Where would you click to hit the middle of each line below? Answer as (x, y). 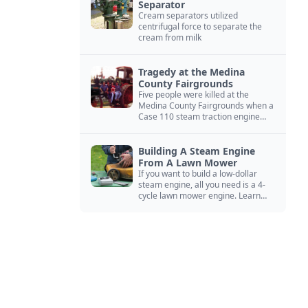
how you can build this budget (195, 207)
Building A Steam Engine (197, 151)
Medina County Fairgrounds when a (206, 106)
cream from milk (171, 37)
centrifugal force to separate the (200, 26)
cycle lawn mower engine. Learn (199, 196)
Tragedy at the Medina (191, 72)
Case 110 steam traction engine (199, 117)
